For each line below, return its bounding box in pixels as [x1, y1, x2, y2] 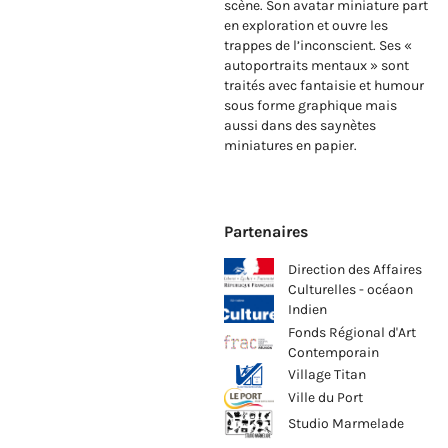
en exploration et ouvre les [224, 17, 388, 35]
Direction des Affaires [288, 261, 422, 279]
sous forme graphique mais [224, 97, 397, 115]
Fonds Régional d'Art [288, 323, 416, 341]
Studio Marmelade [288, 414, 404, 432]
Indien [288, 301, 327, 319]
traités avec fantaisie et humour [224, 77, 424, 95]
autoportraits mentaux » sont [224, 57, 409, 75]
